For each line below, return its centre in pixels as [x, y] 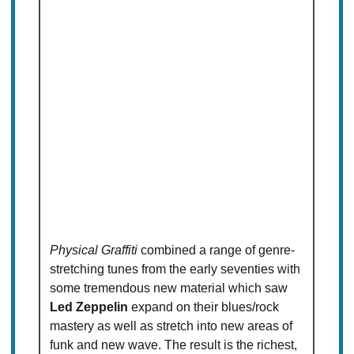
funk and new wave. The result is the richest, [174, 345]
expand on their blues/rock [204, 307]
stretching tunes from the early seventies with [175, 269]
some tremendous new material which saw [169, 288]
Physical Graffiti [94, 250]
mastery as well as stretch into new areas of [171, 326]
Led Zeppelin [89, 307]
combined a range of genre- [217, 250]
